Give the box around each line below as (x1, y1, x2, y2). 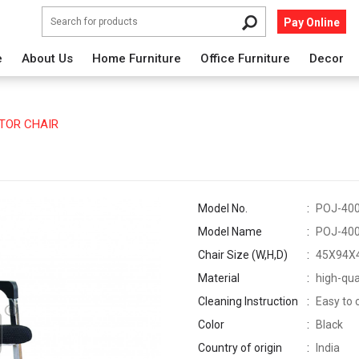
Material (198, 272, 240, 284)
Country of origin (198, 341, 283, 354)
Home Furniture (92, 51, 181, 66)
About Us (22, 51, 73, 66)
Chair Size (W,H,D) (198, 248, 288, 261)
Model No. (198, 202, 248, 215)
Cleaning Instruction (198, 295, 299, 308)
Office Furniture (200, 51, 290, 66)
